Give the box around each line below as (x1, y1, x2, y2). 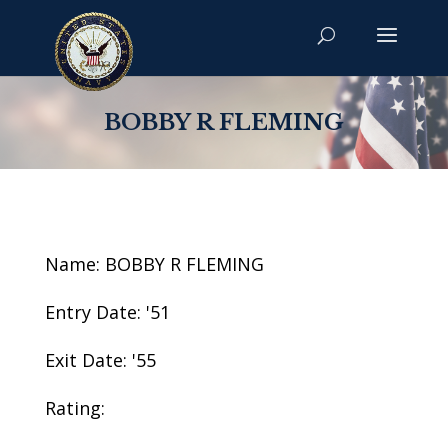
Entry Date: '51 (44, 300, 170, 324)
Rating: (44, 396, 105, 420)
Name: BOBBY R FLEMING (44, 252, 264, 276)
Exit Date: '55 (44, 348, 156, 372)
